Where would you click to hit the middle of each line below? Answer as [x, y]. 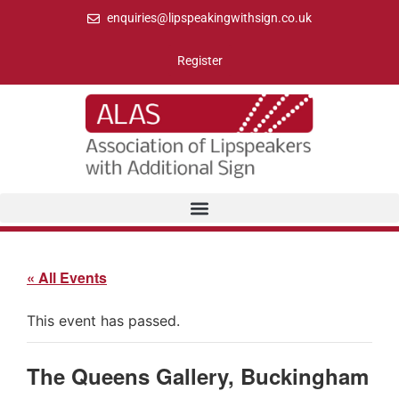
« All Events [67, 278]
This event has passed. [103, 321]
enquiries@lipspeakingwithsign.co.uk [210, 18]
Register [199, 61]
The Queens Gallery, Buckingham [198, 376]
